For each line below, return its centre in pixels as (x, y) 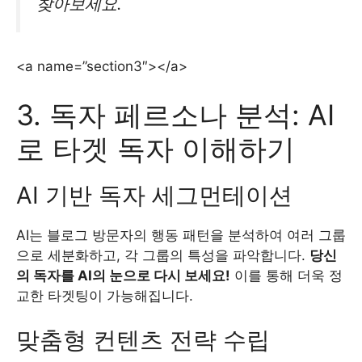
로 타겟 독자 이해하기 (156, 148)
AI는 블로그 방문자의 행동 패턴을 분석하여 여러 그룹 (181, 235)
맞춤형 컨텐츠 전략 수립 (143, 340)
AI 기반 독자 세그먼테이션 (154, 195)
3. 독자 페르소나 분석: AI (175, 114)
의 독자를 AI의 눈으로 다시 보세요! (123, 275)
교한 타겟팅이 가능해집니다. (105, 295)
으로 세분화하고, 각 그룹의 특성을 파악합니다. (163, 255)
